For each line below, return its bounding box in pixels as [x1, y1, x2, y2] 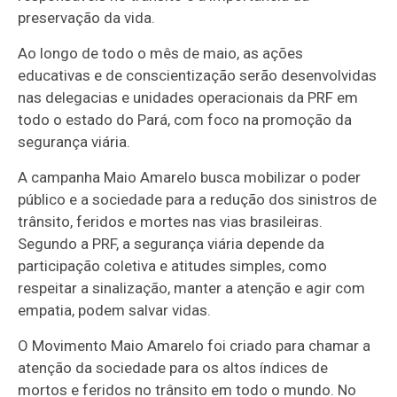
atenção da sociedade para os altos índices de [18, 358, 329, 377]
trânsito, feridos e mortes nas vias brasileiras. [18, 212, 323, 230]
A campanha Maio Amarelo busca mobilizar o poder [18, 167, 362, 186]
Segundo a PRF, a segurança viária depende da [18, 234, 325, 253]
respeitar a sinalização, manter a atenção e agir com [18, 278, 366, 297]
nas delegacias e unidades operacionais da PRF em [18, 88, 359, 106]
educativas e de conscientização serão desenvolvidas [18, 66, 378, 84]
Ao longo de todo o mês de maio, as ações [18, 43, 304, 62]
